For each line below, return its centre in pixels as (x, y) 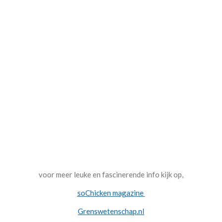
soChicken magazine (111, 193)
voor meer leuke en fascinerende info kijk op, (111, 174)
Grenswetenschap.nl (111, 211)
